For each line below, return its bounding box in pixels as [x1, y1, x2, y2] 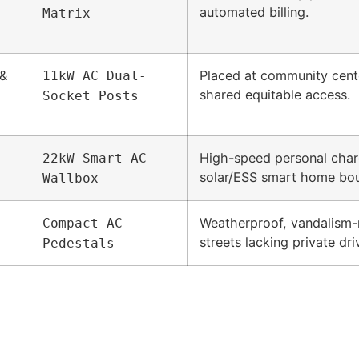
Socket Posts [42, 87, 139, 103]
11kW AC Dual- [42, 67, 147, 83]
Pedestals [42, 235, 115, 251]
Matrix [42, 5, 91, 21]
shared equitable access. [200, 86, 350, 103]
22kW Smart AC [42, 150, 147, 166]
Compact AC [42, 215, 123, 231]
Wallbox [42, 170, 99, 186]
